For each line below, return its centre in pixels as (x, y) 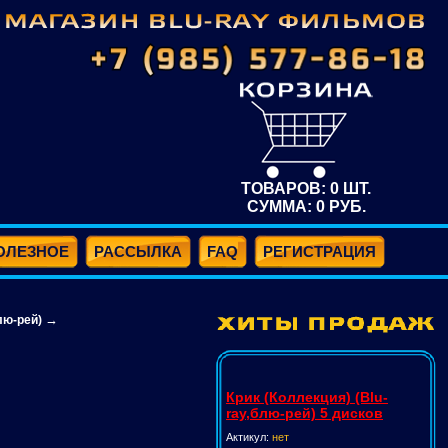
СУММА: (281, 206)
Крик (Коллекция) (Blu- (307, 397)
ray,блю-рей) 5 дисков (304, 413)
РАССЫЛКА (138, 251)
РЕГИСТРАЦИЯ (319, 251)
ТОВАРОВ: (285, 188)
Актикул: (249, 437)
